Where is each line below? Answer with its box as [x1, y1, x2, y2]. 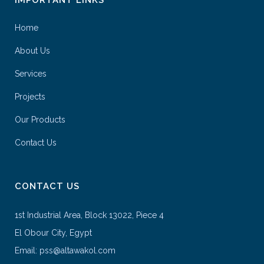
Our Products [15, 114, 65, 124]
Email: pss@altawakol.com [15, 245, 115, 255]
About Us [15, 45, 50, 55]
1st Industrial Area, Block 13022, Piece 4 [15, 210, 164, 220]
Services [15, 68, 47, 78]
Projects [15, 91, 45, 101]
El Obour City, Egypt [15, 227, 92, 237]
